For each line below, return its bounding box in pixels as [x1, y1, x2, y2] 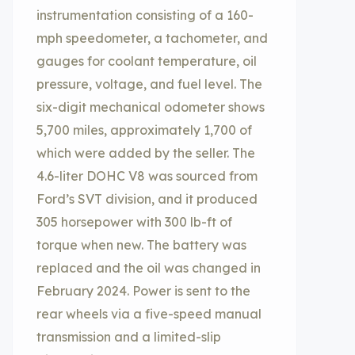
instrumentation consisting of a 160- [36, 7, 254, 23]
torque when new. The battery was [36, 237, 246, 253]
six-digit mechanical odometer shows [36, 99, 265, 115]
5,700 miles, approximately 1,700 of [36, 122, 252, 138]
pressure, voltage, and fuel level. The [36, 76, 262, 92]
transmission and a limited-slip [36, 329, 221, 345]
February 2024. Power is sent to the [36, 283, 250, 299]
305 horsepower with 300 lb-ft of [36, 214, 232, 230]
